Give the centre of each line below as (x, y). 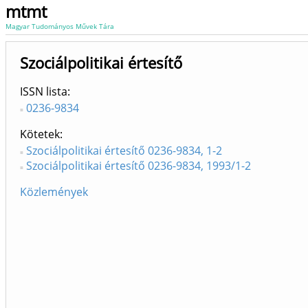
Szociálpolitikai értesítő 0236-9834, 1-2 (124, 151)
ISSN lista (44, 91)
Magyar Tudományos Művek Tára (60, 26)
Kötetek (40, 134)
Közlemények (54, 192)
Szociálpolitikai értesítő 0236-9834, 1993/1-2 (139, 166)
